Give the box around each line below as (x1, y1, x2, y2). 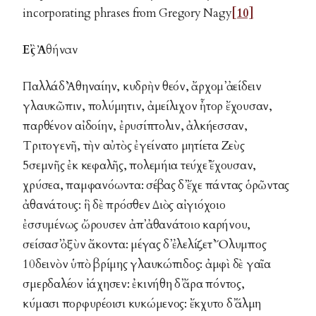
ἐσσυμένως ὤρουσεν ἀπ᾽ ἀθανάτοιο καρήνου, (23, 217, 251, 233)
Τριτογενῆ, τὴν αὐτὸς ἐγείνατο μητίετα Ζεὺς (23, 138, 245, 154)
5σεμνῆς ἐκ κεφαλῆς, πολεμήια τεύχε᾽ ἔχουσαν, (23, 157, 257, 174)
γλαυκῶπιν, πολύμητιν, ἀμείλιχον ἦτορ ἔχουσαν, (23, 98, 272, 114)
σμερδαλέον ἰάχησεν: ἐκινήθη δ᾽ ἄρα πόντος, (23, 276, 245, 292)
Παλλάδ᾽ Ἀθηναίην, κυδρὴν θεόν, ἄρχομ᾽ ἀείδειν (23, 78, 262, 95)
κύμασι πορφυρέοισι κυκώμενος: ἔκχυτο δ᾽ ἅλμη (23, 296, 262, 312)
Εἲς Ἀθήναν (23, 42, 78, 58)
